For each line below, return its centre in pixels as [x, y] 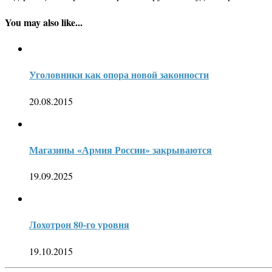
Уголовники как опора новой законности [119, 75]
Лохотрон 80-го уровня [79, 225]
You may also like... [44, 22]
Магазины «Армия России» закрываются [121, 149]
